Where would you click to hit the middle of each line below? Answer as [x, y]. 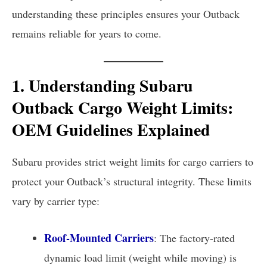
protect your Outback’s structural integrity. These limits [132, 181]
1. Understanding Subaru [103, 85]
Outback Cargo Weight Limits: [122, 107]
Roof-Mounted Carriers [99, 237]
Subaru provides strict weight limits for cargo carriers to [133, 162]
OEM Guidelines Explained [111, 129]
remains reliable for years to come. [87, 33]
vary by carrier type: [56, 201]
